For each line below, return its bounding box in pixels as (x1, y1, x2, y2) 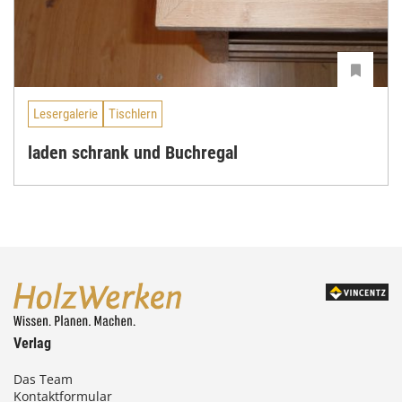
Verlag (13, 335, 51, 353)
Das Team (13, 371, 73, 389)
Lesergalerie (33, 106, 98, 123)
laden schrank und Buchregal (28, 141, 238, 163)
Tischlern (109, 106, 157, 123)
